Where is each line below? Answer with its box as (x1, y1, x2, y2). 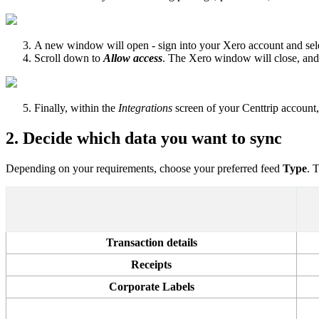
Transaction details (105, 236, 197, 249)
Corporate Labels (108, 280, 194, 293)
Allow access (103, 51, 162, 64)
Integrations (118, 101, 172, 114)
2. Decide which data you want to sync (6, 128, 282, 147)
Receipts (131, 258, 172, 271)
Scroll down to (34, 51, 103, 64)
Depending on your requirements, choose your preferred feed (6, 162, 283, 174)
